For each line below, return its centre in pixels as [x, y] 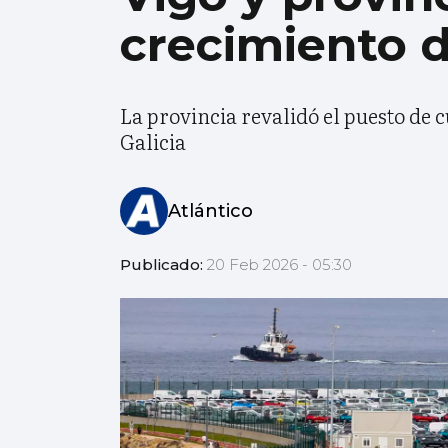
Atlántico [210, 210]
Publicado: [163, 265]
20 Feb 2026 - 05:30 [279, 265]
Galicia [153, 141]
